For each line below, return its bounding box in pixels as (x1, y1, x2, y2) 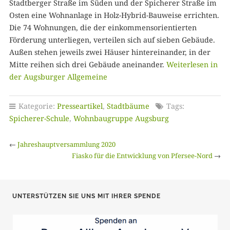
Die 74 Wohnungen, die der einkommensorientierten (9, 22, 197, 32)
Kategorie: (16, 101, 57, 111)
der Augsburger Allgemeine (9, 71, 107, 82)
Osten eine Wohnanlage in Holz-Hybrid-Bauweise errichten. (9, 10, 219, 20)
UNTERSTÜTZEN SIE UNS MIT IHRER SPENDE (12, 192, 161, 200)
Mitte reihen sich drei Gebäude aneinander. (9, 59, 166, 69)
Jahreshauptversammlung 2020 (17, 139, 116, 149)
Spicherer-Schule (9, 113, 69, 123)
